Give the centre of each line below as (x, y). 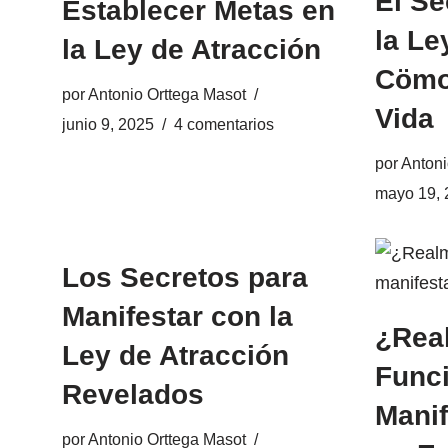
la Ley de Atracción (191, 49)
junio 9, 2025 (108, 124)
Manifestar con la (177, 316)
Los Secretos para (185, 277)
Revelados (133, 394)
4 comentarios (224, 124)
